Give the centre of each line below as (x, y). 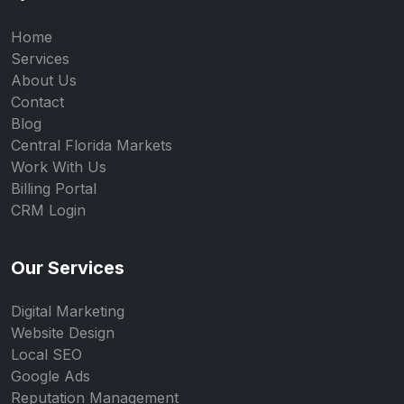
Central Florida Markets (92, 145)
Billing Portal (54, 188)
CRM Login (48, 210)
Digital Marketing (68, 311)
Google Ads (50, 376)
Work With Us (59, 167)
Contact (37, 102)
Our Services (68, 268)
